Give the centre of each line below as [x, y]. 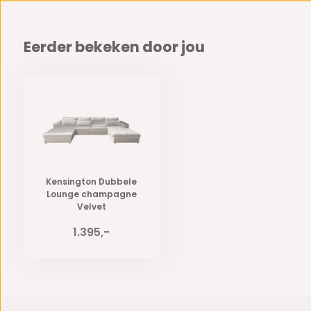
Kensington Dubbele [92, 181]
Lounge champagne [91, 194]
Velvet [91, 206]
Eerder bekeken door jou [114, 47]
